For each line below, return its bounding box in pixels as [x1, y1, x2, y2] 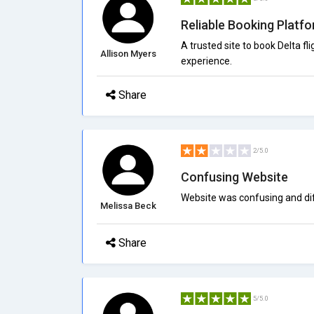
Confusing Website [180, 170, 288, 184]
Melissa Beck [100, 200, 156, 211]
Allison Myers [100, 48, 156, 59]
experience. [180, 55, 232, 67]
